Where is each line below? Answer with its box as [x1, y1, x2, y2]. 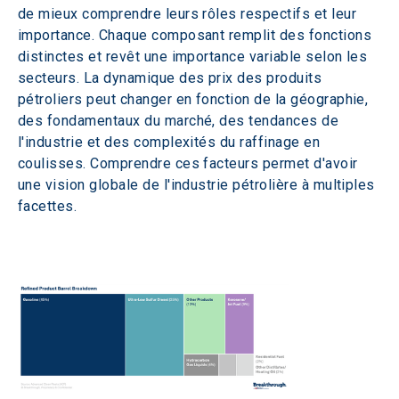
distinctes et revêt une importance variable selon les [18, 48, 371, 65]
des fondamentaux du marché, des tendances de [18, 112, 343, 129]
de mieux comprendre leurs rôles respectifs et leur [18, 5, 361, 22]
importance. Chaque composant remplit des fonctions [18, 27, 376, 44]
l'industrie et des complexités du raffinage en [18, 134, 324, 151]
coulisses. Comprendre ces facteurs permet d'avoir [18, 155, 362, 172]
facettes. [18, 198, 77, 215]
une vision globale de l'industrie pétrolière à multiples [18, 176, 379, 193]
